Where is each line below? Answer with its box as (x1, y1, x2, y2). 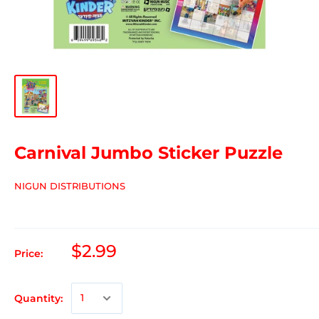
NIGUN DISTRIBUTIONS (14, 179, 125, 192)
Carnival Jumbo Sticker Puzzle (14, 142, 283, 163)
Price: (14, 246, 43, 260)
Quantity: (14, 291, 63, 305)
